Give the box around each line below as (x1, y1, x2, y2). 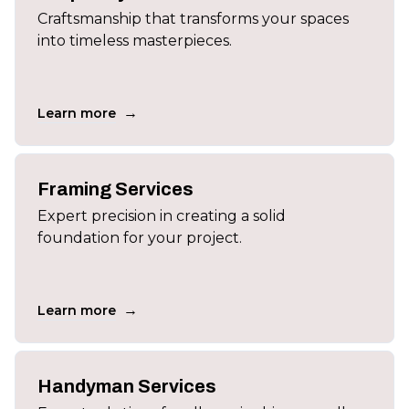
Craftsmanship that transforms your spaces (37, 10, 349, 27)
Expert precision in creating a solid (37, 207, 286, 225)
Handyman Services (37, 376, 216, 396)
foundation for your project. (37, 229, 242, 246)
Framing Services (37, 179, 194, 199)
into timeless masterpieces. (37, 32, 232, 49)
